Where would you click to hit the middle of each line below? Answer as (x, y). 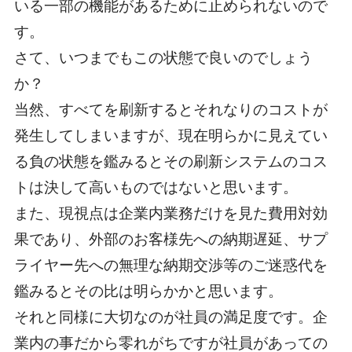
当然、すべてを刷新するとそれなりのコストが (170, 110)
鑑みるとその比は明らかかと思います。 (148, 291)
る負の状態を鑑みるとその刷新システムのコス (170, 162)
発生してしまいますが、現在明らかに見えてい (170, 136)
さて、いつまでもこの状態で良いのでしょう (163, 58)
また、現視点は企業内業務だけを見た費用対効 (170, 214)
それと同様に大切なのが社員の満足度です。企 (170, 317)
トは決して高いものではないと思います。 (156, 188)
